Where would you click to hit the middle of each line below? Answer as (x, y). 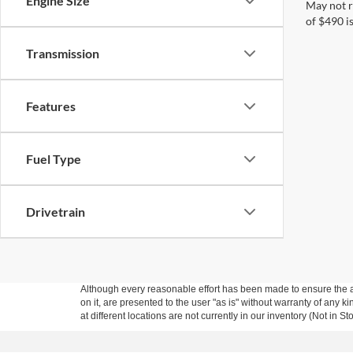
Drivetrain (56, 212)
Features (51, 106)
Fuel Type (54, 159)
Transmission (63, 53)
